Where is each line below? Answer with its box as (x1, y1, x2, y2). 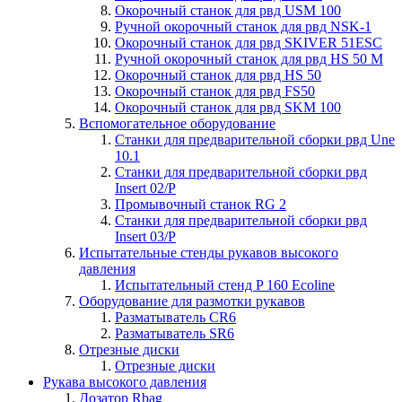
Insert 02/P (115, 180, 176, 196)
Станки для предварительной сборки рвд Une (115, 132, 395, 147)
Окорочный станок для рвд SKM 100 (115, 100, 341, 115)
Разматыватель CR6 (115, 310, 236, 325)
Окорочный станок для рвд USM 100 (115, 3, 341, 18)
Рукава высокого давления (43, 374, 206, 389)
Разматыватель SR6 (115, 326, 234, 341)
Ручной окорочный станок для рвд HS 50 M (115, 51, 383, 66)
